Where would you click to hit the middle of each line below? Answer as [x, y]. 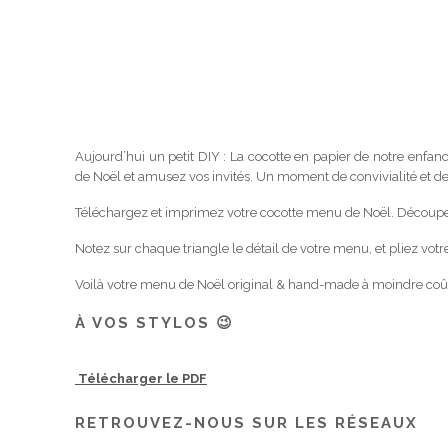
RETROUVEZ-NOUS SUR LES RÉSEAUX [246, 423]
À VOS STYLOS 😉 [154, 323]
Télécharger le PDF [141, 379]
